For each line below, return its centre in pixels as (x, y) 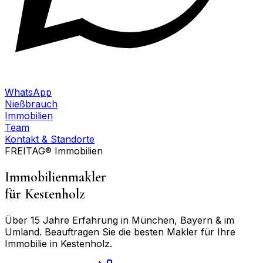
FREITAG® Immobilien (54, 151)
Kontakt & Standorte (50, 139)
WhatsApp (28, 92)
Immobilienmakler (55, 177)
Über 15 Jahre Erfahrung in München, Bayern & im (119, 220)
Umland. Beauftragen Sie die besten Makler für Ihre (120, 232)
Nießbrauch (31, 104)
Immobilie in (33, 243)
